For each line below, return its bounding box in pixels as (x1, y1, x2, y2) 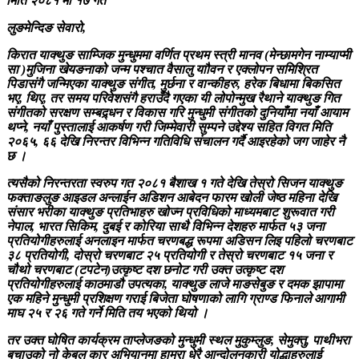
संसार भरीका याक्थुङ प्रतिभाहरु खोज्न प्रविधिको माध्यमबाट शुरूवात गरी (6, 204, 334, 219)
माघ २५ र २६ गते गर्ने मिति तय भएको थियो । (6, 305, 208, 320)
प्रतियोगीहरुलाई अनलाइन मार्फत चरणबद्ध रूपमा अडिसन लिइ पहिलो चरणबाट (6, 233, 353, 248)
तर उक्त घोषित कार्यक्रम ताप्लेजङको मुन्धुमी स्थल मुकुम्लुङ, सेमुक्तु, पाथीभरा (6, 333, 350, 347)
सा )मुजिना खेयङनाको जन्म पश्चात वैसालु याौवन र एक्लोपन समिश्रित (6, 62, 317, 76)
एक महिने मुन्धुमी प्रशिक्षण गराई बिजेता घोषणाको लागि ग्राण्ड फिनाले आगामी (6, 291, 345, 305)
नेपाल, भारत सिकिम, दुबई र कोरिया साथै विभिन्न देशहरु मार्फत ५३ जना (6, 219, 325, 233)
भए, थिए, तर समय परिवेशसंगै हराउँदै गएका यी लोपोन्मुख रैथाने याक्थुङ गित (6, 91, 340, 105)
